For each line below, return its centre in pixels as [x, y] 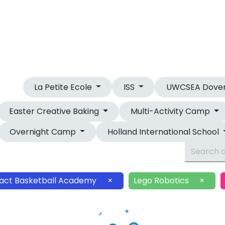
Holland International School [164, 132]
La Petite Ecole [64, 87]
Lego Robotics [161, 181]
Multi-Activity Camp [171, 111]
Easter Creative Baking [55, 111]
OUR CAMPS [105, 31]
